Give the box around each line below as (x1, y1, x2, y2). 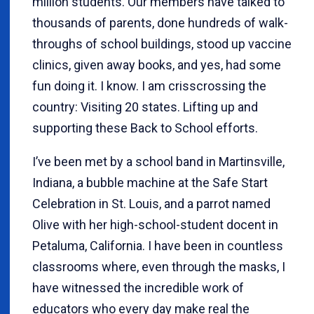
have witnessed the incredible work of (32, 280, 244, 295)
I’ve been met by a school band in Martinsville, (32, 154, 285, 169)
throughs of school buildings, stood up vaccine (32, 36, 292, 51)
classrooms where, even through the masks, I (32, 259, 285, 274)
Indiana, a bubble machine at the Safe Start (32, 175, 268, 190)
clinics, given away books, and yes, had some (32, 57, 281, 72)
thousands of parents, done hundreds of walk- (32, 15, 288, 30)
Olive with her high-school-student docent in (32, 217, 278, 232)
